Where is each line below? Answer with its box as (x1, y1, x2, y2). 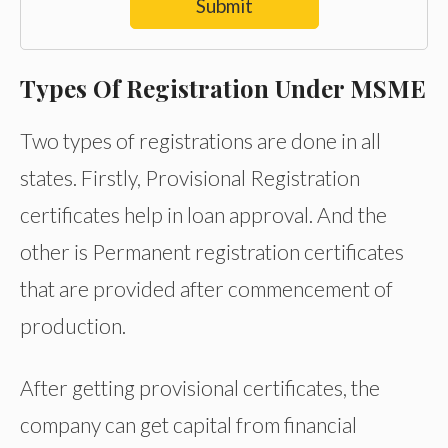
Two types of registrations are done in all (20, 128, 381, 154)
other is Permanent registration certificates (20, 239, 404, 265)
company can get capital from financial (20, 412, 357, 438)
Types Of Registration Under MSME (20, 72, 426, 105)
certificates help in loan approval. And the (20, 202, 387, 228)
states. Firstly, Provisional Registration (20, 165, 360, 191)
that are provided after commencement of (20, 276, 393, 302)
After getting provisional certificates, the (20, 375, 380, 401)
